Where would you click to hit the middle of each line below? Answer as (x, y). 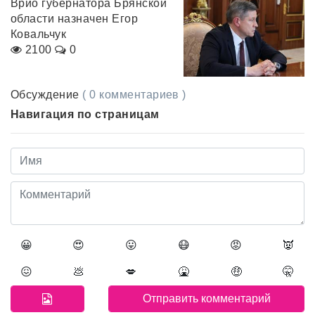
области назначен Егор (75, 19)
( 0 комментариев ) (134, 94)
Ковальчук (39, 34)
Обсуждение (47, 94)
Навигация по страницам (85, 114)
